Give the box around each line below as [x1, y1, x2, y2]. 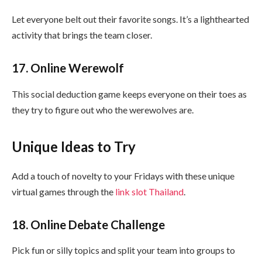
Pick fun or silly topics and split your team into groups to [12, 244, 235, 256]
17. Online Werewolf [12, 61, 124, 75]
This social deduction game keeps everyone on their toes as [12, 88, 247, 99]
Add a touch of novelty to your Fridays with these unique [12, 170, 235, 181]
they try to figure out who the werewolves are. [12, 104, 194, 115]
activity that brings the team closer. [12, 29, 152, 41]
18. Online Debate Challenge [12, 217, 165, 232]
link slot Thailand [115, 185, 184, 197]
